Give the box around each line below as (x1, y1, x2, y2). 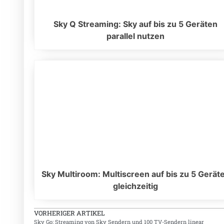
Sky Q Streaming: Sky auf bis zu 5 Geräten (53, 19, 218, 29)
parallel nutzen (106, 31, 165, 41)
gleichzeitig (113, 181, 158, 191)
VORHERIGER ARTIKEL (34, 209, 105, 217)
